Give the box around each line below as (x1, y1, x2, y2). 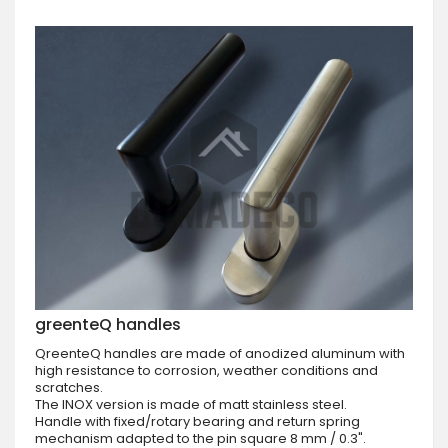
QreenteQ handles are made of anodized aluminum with (35, 343, 405, 363)
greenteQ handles (35, 312, 181, 336)
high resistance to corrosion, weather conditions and (35, 360, 378, 380)
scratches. (35, 377, 103, 397)
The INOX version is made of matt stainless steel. (35, 394, 347, 414)
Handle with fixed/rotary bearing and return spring (35, 411, 360, 431)
